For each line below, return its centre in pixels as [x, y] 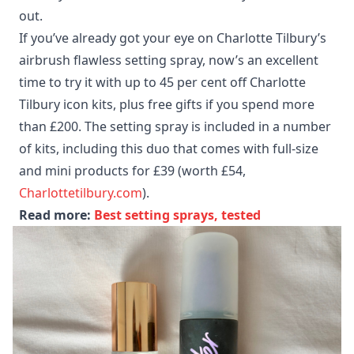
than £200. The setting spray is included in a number [175, 127]
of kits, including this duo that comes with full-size [169, 149]
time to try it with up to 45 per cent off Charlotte [162, 83]
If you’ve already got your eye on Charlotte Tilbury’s [173, 38]
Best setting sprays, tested [177, 215]
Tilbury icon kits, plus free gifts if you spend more [167, 105]
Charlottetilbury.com [81, 193]
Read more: [56, 215]
